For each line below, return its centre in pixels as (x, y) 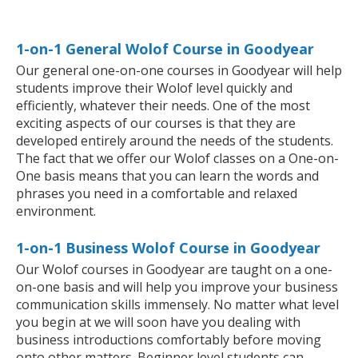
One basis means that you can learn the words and (167, 176)
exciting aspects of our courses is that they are (156, 123)
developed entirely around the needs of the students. (175, 141)
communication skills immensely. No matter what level (177, 305)
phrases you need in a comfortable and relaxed (157, 194)
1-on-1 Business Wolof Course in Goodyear (168, 248)
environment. (56, 211)
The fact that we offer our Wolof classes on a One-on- (177, 159)
